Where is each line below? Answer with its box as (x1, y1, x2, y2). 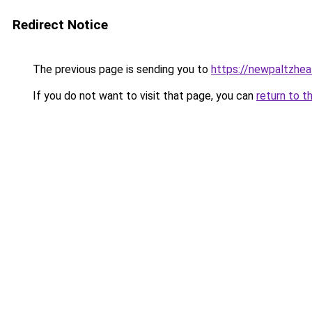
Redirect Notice (13, 17, 108, 33)
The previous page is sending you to (30, 63, 211, 76)
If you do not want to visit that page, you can (30, 89, 256, 102)
